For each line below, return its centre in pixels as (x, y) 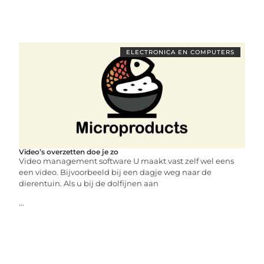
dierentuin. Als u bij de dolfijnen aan (89, 183)
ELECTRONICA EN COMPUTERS (180, 52)
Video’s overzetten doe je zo (69, 152)
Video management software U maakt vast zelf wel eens (127, 161)
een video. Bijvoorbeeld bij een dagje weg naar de (115, 172)
